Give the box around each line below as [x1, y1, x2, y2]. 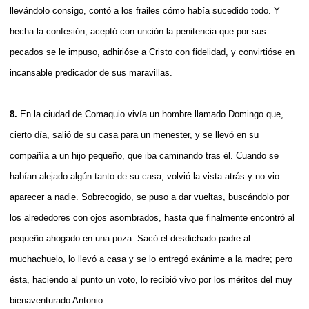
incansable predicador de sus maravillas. [10, 67, 172, 78]
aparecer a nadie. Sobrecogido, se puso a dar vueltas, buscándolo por [10, 191, 289, 202]
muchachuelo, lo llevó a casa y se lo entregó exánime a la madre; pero [10, 253, 292, 264]
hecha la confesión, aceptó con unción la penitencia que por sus [10, 26, 266, 37]
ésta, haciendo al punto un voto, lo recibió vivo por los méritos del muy [10, 274, 292, 285]
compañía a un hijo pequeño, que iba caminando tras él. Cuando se [10, 150, 279, 161]
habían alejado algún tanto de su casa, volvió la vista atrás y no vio [10, 170, 279, 181]
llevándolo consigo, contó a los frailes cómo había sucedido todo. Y [10, 5, 280, 16]
